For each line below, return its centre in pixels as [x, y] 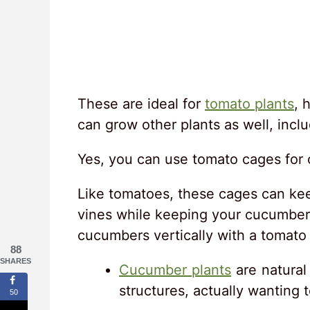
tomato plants [249, 103]
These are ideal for [141, 103]
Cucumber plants [175, 270]
